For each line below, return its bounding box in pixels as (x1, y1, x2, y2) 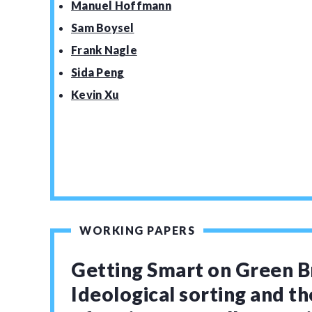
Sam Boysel (71, 21, 134, 34)
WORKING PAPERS (79, 224, 195, 237)
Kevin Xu (71, 88, 119, 101)
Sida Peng (71, 65, 125, 79)
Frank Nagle (71, 43, 137, 56)
